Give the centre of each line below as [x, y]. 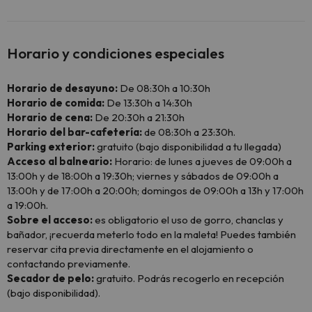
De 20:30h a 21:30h [139, 117]
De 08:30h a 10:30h [164, 88]
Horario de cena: [50, 117]
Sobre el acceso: [50, 220]
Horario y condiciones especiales [116, 53]
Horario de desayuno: [62, 88]
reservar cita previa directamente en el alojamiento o [130, 249]
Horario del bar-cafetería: [75, 132]
